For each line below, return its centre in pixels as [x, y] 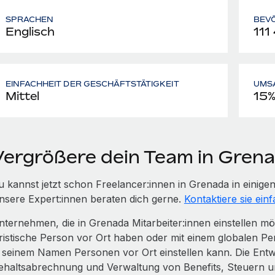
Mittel [22, 96]
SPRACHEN [29, 19]
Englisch [30, 31]
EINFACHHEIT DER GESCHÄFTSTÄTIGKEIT [92, 84]
